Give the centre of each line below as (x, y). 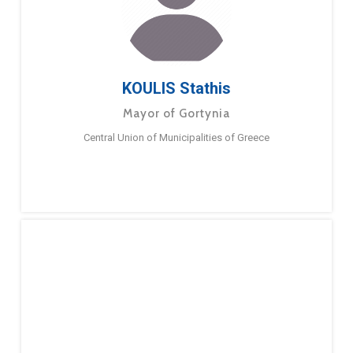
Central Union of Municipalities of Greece (176, 138)
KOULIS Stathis (176, 89)
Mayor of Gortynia (176, 114)
